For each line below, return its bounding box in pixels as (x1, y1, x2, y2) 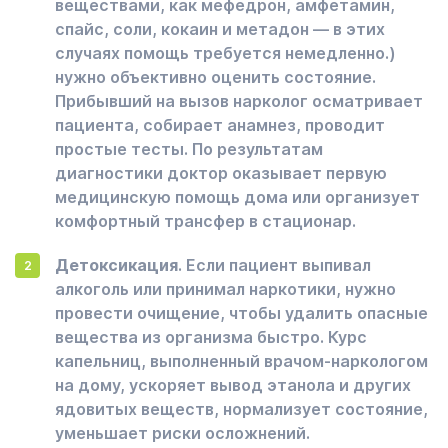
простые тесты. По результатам (55, 139, 323, 159)
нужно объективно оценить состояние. (55, 67, 376, 87)
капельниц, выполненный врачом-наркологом (55, 351, 428, 371)
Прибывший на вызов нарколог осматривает (55, 91, 423, 111)
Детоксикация (55, 255, 178, 275)
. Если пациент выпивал (178, 255, 371, 275)
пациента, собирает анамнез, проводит (55, 115, 385, 135)
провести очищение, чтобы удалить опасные (55, 303, 428, 323)
